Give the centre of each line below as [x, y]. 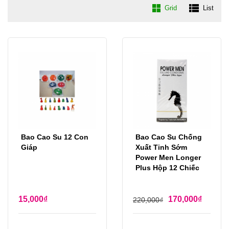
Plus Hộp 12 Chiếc [167, 168]
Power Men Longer [168, 158]
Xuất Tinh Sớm [161, 147]
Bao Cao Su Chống [169, 137]
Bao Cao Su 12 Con [55, 137]
